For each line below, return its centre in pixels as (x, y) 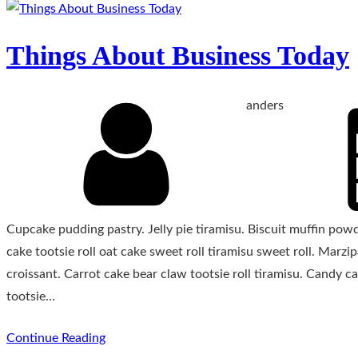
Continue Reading (56, 338)
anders (265, 105)
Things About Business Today (178, 55)
